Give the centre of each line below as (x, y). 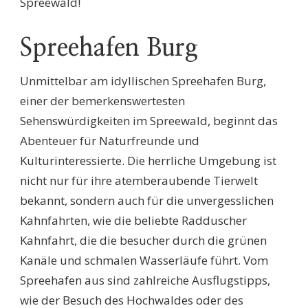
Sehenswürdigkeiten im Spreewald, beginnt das (149, 121)
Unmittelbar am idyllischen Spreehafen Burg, (143, 81)
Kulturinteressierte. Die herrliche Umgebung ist (148, 161)
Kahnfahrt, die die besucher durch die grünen (143, 240)
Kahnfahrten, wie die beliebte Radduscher (133, 220)
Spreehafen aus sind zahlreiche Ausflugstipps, (145, 280)
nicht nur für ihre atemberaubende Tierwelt (139, 180)
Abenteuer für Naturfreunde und (110, 141)
